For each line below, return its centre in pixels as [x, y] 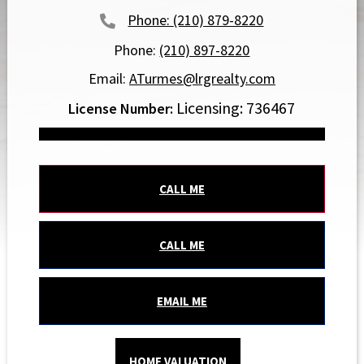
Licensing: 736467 [236, 107]
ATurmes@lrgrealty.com [202, 78]
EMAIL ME [182, 301]
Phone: [137, 50]
